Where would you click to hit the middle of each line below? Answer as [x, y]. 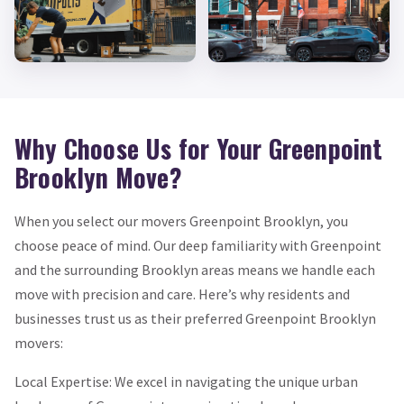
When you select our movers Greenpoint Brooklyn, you [181, 221]
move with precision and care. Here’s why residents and [182, 294]
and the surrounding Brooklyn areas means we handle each [195, 270]
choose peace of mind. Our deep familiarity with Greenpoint [198, 246]
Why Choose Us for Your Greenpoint [199, 148]
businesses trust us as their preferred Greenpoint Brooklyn [195, 319]
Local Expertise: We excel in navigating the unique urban [186, 382]
